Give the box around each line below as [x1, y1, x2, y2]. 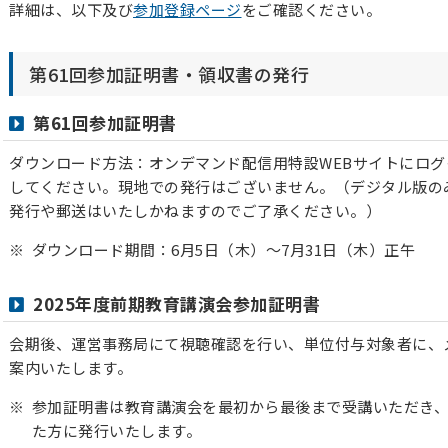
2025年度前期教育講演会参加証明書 [33, 291, 320, 316]
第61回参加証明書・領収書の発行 [29, 61, 309, 87]
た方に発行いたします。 [31, 420, 201, 441]
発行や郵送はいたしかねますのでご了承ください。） [9, 200, 381, 221]
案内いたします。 [9, 357, 132, 378]
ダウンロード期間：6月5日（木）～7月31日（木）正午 [31, 239, 415, 260]
